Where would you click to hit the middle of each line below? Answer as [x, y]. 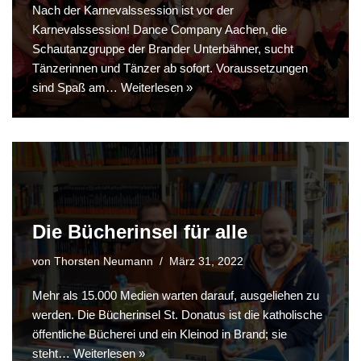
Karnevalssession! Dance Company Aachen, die [160, 30]
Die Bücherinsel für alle [140, 232]
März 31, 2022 [206, 262]
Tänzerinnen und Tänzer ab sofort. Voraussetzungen [170, 68]
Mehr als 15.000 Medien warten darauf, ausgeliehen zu [176, 296]
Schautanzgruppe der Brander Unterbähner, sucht [163, 49]
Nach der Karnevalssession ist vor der [133, 10]
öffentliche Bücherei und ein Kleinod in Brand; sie [160, 334]
